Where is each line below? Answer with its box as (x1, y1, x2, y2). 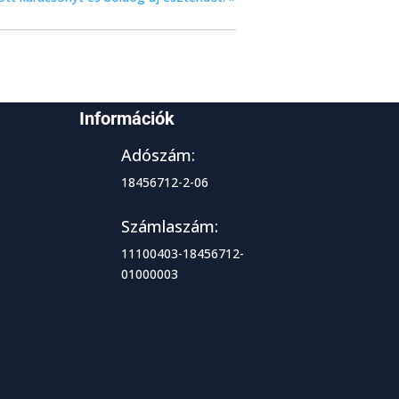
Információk (79, 107, 175, 129)
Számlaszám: (121, 216, 219, 238)
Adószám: (121, 143, 196, 166)
